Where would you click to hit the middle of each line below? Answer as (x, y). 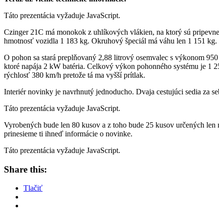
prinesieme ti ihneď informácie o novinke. (68, 133)
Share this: (25, 169)
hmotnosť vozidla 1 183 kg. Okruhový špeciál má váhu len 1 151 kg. (110, 41)
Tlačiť (33, 188)
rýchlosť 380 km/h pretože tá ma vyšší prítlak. (75, 75)
